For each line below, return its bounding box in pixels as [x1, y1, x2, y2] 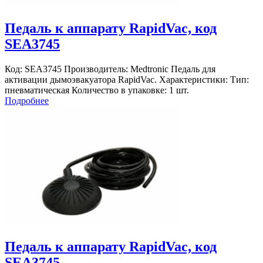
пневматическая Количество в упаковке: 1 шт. [5, 85, 189, 95]
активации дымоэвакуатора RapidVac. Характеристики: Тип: [5, 74, 249, 85]
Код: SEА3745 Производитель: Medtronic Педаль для [5, 63, 215, 74]
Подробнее [5, 95, 49, 106]
